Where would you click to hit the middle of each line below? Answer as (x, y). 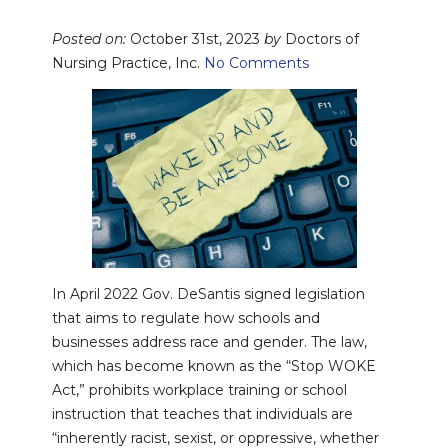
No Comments (256, 63)
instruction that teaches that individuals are (202, 414)
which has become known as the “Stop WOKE (213, 366)
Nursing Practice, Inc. (127, 63)
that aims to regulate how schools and (185, 318)
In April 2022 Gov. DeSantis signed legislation (208, 294)
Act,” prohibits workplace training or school (199, 390)
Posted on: (88, 39)
